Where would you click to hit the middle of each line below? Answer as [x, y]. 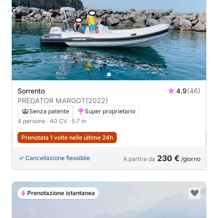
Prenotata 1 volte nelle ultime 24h [67, 138]
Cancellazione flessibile [58, 158]
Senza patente [49, 111]
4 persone [32, 121]
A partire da [139, 159]
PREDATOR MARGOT [52, 101]
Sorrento [31, 91]
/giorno [190, 159]
